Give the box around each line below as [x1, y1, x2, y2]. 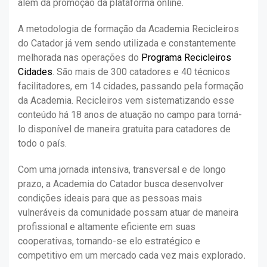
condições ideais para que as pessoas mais [18, 193, 202, 204]
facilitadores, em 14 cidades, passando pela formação [18, 80, 244, 92]
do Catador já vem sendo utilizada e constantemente [18, 38, 236, 49]
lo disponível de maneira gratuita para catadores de [18, 123, 231, 135]
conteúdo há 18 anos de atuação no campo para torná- [18, 109, 242, 121]
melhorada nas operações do [18, 52, 141, 64]
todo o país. [18, 138, 67, 150]
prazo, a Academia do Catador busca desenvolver [18, 178, 223, 190]
